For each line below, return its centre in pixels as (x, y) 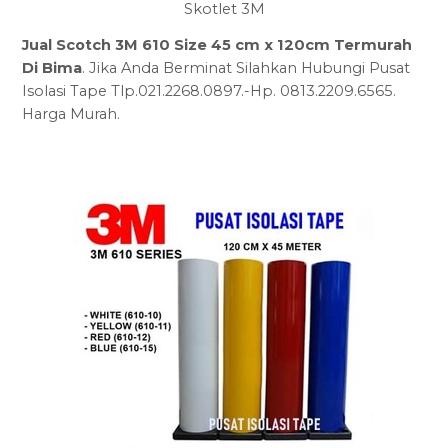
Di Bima (52, 68)
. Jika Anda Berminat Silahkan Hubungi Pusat (246, 68)
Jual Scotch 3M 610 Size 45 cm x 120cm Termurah (217, 45)
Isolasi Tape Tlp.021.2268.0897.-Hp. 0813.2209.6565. (209, 91)
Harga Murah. (71, 114)
